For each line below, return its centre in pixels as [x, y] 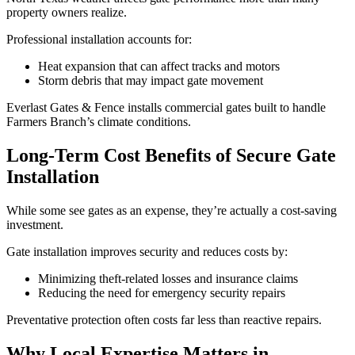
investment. [35, 224]
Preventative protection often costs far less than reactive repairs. [164, 319]
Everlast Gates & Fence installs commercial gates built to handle [166, 108]
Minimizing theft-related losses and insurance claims [168, 278]
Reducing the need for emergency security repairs [162, 292]
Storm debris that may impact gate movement [151, 81]
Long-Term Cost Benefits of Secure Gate [171, 155]
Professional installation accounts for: [99, 40]
